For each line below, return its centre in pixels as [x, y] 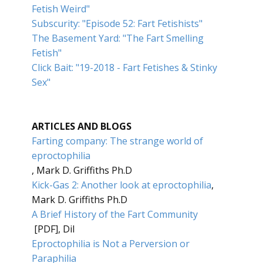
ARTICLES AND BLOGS [82, 126]
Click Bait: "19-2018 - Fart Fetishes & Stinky [124, 68]
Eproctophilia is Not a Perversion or [111, 244]
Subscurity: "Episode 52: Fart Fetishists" [117, 23]
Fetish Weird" [61, 9]
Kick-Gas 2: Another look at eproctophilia [122, 185]
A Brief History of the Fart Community [115, 214]
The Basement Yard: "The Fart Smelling [118, 38]
